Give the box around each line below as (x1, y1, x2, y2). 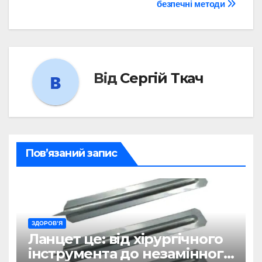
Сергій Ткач (120, 69, 204, 87)
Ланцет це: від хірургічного (27, 230, 223, 248)
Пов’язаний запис (25, 146, 118, 160)
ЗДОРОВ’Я (31, 220, 63, 227)
